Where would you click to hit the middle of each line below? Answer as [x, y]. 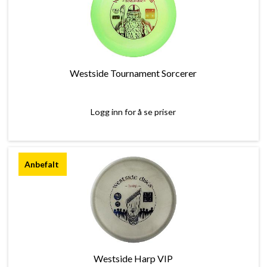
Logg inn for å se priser [133, 112]
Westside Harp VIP [133, 258]
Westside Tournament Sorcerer [133, 73]
